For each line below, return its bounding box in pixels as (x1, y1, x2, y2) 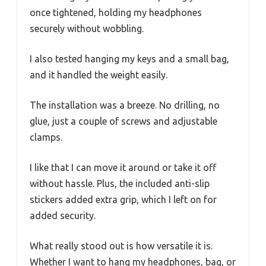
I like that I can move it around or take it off (30, 162, 216, 173)
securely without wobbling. (30, 23, 144, 34)
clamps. (30, 132, 62, 143)
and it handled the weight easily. (30, 69, 167, 81)
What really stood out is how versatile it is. (30, 240, 213, 252)
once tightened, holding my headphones (30, 7, 202, 18)
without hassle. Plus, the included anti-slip (30, 178, 210, 189)
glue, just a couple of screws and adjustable (30, 116, 217, 127)
